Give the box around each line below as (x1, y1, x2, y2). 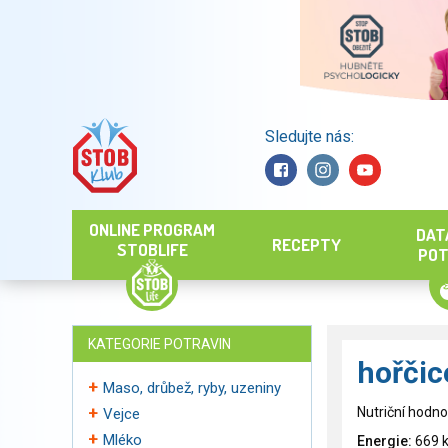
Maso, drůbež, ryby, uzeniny (103, 379, 281, 397)
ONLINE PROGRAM (89, 219, 215, 240)
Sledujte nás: (264, 126, 354, 146)
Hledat (186, 146, 229, 164)
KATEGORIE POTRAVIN (88, 336, 231, 352)
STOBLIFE (116, 239, 188, 260)
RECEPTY (271, 234, 341, 255)
